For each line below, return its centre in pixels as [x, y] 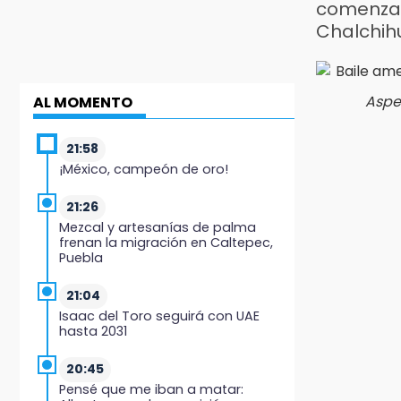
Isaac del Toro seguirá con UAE [159, 316]
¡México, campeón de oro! [144, 169]
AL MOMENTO [83, 102]
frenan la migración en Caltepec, [166, 242]
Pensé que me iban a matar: [151, 389]
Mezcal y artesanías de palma [158, 227]
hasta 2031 [93, 331]
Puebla [81, 257]
